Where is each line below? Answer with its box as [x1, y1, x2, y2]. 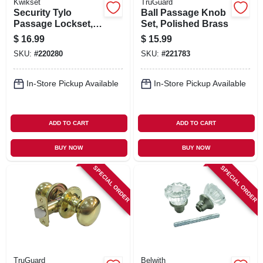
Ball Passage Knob [140, 7, 226, 18]
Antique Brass [13, 29, 77, 40]
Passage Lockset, [13, 18, 93, 29]
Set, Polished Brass [140, 18, 228, 29]
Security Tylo [13, 7, 72, 18]
